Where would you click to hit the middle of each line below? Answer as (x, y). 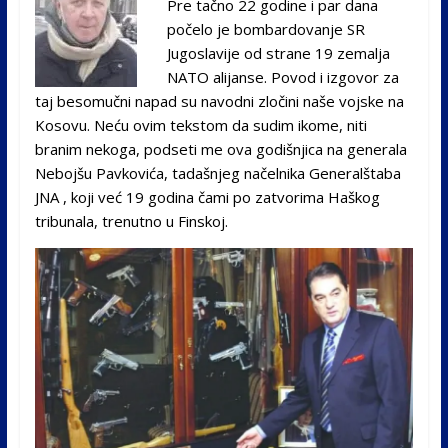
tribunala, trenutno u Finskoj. (131, 220)
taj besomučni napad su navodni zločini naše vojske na (219, 100)
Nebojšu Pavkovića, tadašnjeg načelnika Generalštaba (217, 172)
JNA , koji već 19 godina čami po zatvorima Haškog (207, 196)
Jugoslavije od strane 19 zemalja (278, 52)
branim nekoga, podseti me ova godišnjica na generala (220, 148)
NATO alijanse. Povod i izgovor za (282, 76)
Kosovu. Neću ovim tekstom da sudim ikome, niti (200, 124)
